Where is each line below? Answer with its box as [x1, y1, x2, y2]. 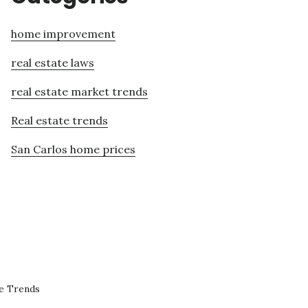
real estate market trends [11, 85, 148, 99]
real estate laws [11, 56, 94, 70]
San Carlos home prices [11, 142, 135, 157]
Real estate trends [11, 113, 108, 128]
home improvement [11, 27, 115, 41]
